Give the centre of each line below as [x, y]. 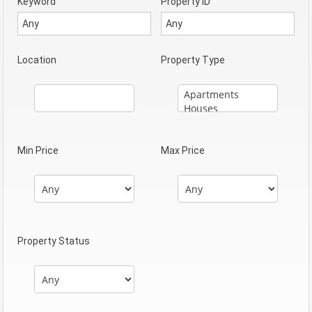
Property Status [54, 241]
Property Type [193, 60]
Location [37, 60]
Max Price [183, 151]
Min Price [38, 151]
